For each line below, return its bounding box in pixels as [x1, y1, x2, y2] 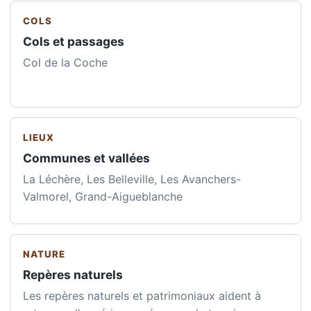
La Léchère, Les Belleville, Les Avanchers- [23, 171, 241, 186]
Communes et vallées [23, 150, 150, 165]
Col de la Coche [23, 55, 108, 69]
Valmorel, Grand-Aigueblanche [23, 189, 183, 203]
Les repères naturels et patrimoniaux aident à [23, 288, 261, 303]
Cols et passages [23, 33, 124, 49]
